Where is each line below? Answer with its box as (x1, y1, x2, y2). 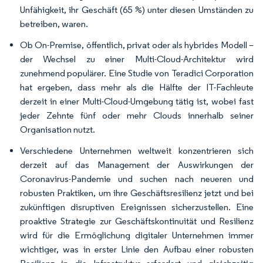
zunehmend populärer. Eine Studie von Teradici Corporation (20, 68, 254, 79)
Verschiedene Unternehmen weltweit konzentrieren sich (20, 145, 254, 156)
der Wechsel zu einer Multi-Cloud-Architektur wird (20, 53, 254, 65)
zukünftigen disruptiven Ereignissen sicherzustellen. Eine (20, 201, 254, 213)
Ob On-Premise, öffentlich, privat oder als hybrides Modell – (20, 39, 254, 50)
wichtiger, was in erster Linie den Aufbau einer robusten (20, 244, 254, 255)
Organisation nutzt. (20, 124, 95, 135)
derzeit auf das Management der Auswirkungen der (20, 159, 254, 170)
